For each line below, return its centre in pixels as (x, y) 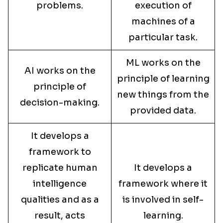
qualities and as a (60, 200)
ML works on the (163, 63)
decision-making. (60, 103)
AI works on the (60, 71)
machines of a (163, 21)
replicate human (60, 168)
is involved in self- (163, 200)
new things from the (163, 95)
